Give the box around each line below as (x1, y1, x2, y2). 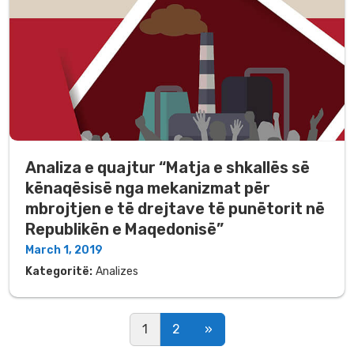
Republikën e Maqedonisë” (25, 220, 224, 239)
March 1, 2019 (25, 243, 103, 258)
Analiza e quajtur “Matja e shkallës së (25, 158, 310, 178)
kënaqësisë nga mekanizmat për (25, 179, 270, 198)
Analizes (96, 265, 138, 279)
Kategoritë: (25, 265, 92, 279)
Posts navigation (128, 296, 296, 321)
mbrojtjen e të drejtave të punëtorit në (25, 199, 325, 219)
